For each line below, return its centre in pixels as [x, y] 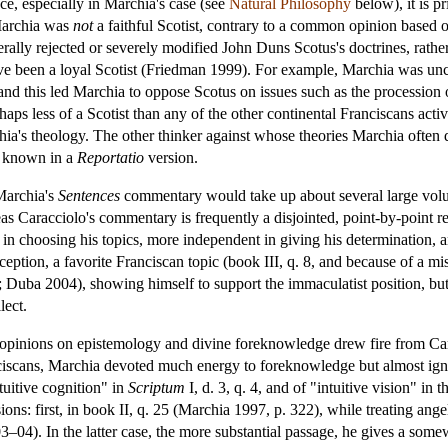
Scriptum [156, 387]
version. [171, 157]
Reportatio [110, 157]
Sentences [89, 195]
